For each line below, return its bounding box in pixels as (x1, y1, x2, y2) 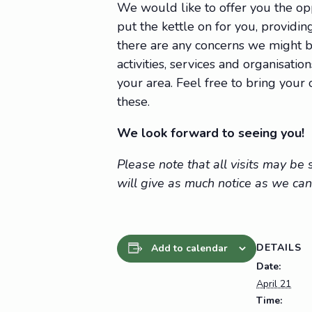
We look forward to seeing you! (117, 124, 304, 141)
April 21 (256, 277, 291, 291)
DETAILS (256, 241, 302, 255)
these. (117, 93, 150, 110)
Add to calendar (150, 241, 228, 255)
